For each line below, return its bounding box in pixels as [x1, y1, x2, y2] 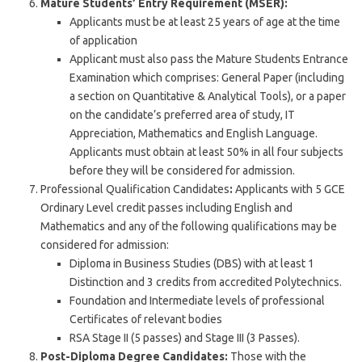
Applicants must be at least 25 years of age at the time [69, 15, 340, 28]
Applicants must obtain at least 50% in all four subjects [69, 145, 343, 158]
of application [69, 34, 137, 47]
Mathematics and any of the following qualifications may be [40, 220, 337, 233]
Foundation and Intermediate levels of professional [69, 294, 325, 307]
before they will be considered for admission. [69, 164, 295, 177]
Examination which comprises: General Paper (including [69, 71, 344, 84]
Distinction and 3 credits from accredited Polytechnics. [69, 276, 342, 288]
